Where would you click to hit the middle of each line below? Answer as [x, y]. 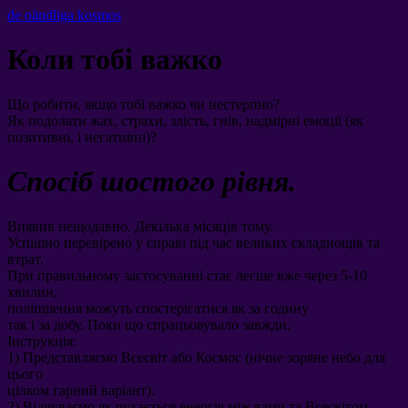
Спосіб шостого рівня [148, 182]
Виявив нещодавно [67, 226]
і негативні [112, 137]
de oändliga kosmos [64, 15]
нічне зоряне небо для [317, 357]
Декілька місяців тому [202, 226]
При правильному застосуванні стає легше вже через [172, 275]
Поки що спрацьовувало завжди [187, 324]
